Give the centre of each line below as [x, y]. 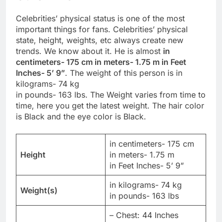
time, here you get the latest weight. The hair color [110, 105]
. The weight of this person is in [124, 73]
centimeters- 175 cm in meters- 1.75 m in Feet [101, 62]
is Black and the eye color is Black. [81, 116]
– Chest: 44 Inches [144, 215]
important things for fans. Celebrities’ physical [102, 29]
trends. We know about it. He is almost [89, 51]
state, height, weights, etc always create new [100, 40]
